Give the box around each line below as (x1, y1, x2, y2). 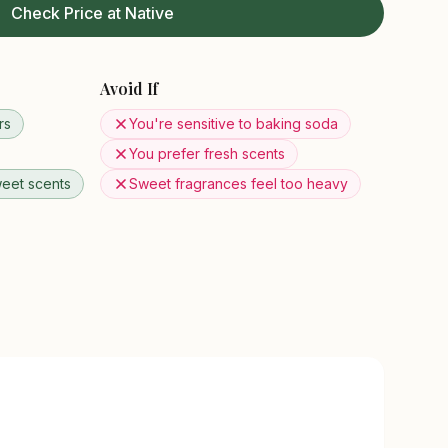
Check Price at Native (10, 3, 174, 23)
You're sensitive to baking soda (129, 115, 338, 132)
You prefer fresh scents (129, 145, 285, 162)
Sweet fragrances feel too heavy (129, 175, 348, 192)
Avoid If (100, 78, 158, 99)
